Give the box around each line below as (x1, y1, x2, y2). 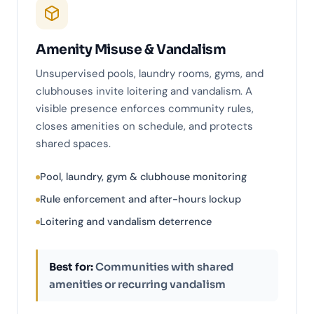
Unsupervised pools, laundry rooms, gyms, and (36, 67, 264, 81)
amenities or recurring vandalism (49, 278, 226, 292)
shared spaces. (36, 137, 111, 151)
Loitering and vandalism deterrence (40, 215, 212, 228)
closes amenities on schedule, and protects (36, 119, 253, 134)
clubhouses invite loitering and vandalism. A (36, 84, 252, 99)
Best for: (49, 260, 93, 274)
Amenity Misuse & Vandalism (36, 41, 226, 59)
